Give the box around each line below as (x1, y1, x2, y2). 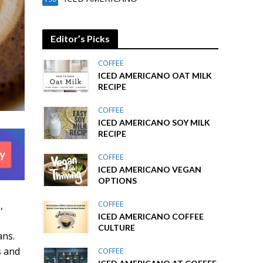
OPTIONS (98, 176, 137, 186)
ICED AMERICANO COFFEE (98, 211, 204, 221)
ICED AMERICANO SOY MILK (98, 117, 211, 127)
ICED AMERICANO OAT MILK (98, 70, 213, 80)
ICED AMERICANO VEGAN (98, 164, 202, 174)
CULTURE (98, 222, 136, 232)
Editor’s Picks (50, 33, 110, 44)
